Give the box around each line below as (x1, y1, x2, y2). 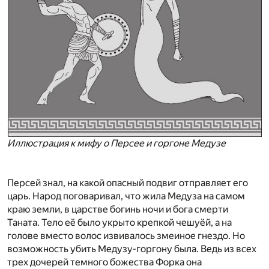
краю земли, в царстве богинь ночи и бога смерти (7, 204, 228, 216)
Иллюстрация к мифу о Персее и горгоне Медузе (7, 138, 226, 150)
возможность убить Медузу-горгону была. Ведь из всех (7, 243, 256, 255)
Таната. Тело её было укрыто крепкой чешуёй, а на (7, 217, 232, 229)
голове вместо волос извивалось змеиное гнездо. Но (7, 230, 245, 242)
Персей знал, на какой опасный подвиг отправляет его (7, 177, 248, 189)
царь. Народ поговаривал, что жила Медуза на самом (7, 190, 245, 202)
